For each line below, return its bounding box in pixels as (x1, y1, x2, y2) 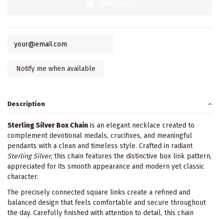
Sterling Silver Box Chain (7, 121, 88, 130)
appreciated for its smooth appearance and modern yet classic (7, 162, 204, 171)
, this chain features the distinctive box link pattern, (51, 152, 212, 160)
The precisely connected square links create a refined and (7, 188, 190, 197)
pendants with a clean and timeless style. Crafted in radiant (7, 141, 193, 150)
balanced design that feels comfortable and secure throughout (7, 198, 206, 207)
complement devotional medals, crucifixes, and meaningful (7, 131, 192, 140)
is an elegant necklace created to (88, 121, 195, 130)
